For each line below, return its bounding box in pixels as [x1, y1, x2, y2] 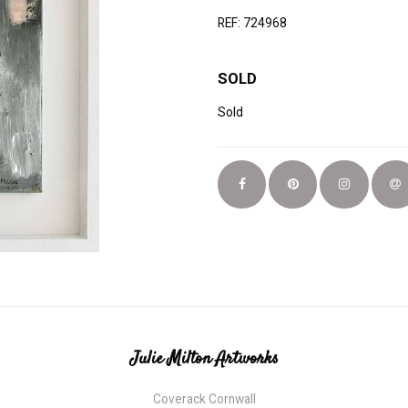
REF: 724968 [218, 15, 287, 30]
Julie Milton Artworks [129, 346, 279, 372]
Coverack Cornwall [152, 391, 256, 406]
